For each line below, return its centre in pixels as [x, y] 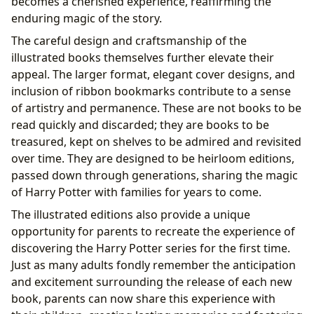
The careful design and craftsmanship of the [129, 41]
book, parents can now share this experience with [143, 299]
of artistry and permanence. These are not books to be [156, 108]
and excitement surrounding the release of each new [152, 282]
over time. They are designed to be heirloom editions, [153, 159]
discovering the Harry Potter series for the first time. [151, 248]
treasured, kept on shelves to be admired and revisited [156, 142]
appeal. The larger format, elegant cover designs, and [153, 75]
